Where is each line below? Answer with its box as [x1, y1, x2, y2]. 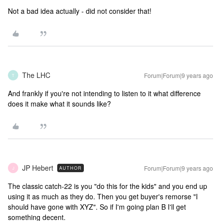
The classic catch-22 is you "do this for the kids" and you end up [8, 181, 207, 191]
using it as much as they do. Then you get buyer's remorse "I [8, 191, 198, 201]
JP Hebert [22, 163, 53, 173]
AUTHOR [59, 165, 82, 171]
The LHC [22, 70, 50, 80]
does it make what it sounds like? [8, 99, 111, 109]
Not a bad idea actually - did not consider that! [8, 6, 151, 16]
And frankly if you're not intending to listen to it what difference [8, 88, 201, 98]
